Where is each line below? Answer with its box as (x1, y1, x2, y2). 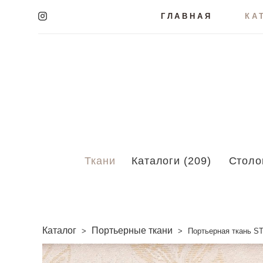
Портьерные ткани (92, 225, 173, 235)
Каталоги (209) (131, 155, 211, 167)
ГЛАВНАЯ (160, 12, 213, 21)
